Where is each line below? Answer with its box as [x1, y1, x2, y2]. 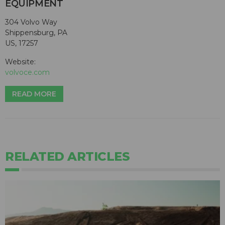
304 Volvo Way [5, 18, 57, 27]
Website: [5, 57, 36, 67]
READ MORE [12, 89, 56, 99]
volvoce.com [5, 68, 50, 77]
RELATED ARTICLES [5, 149, 130, 164]
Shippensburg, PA [5, 28, 67, 38]
